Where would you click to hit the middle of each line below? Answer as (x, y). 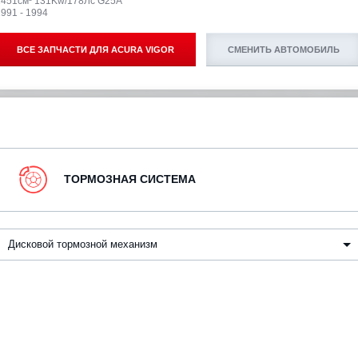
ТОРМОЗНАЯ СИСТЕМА (130, 179)
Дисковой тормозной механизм (86, 245)
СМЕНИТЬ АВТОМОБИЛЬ (284, 50)
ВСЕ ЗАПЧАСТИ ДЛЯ (64, 50)
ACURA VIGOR (143, 50)
